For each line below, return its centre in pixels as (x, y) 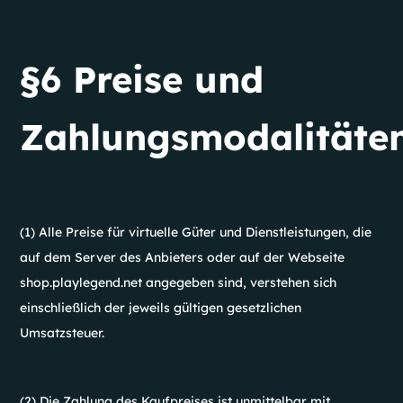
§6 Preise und (142, 79)
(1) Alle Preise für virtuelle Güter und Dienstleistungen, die (196, 232)
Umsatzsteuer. (63, 333)
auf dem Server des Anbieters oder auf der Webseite (183, 257)
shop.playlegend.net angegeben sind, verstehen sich (179, 282)
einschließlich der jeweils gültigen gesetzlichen (161, 308)
